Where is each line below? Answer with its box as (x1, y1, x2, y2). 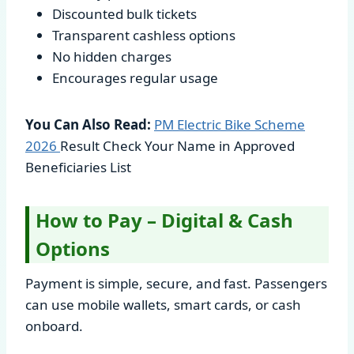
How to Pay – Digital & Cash (36, 206, 293, 233)
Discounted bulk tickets (52, 4, 197, 23)
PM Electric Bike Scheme (154, 115, 305, 134)
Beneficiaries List (25, 157, 131, 176)
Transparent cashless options (52, 25, 235, 44)
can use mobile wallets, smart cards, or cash (25, 295, 301, 314)
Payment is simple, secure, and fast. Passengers (25, 273, 327, 292)
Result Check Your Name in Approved (60, 136, 295, 155)
